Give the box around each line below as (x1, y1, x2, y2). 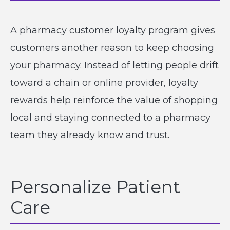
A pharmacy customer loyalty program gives (10, 25, 215, 36)
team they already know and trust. (10, 129, 169, 141)
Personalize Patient (10, 176, 180, 198)
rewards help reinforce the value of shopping (10, 94, 218, 106)
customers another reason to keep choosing (10, 42, 214, 53)
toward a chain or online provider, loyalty (10, 77, 198, 88)
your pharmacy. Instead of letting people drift (10, 60, 219, 71)
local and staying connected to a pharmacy (10, 112, 210, 123)
